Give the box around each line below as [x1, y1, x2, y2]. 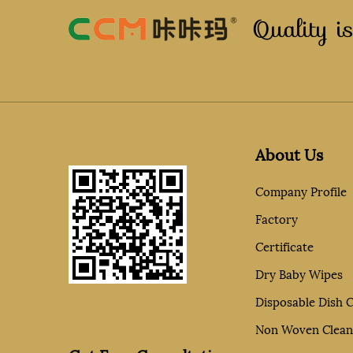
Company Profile [255, 181, 347, 200]
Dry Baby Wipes [255, 264, 343, 283]
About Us [255, 142, 323, 165]
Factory [255, 209, 298, 228]
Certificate [255, 236, 314, 255]
